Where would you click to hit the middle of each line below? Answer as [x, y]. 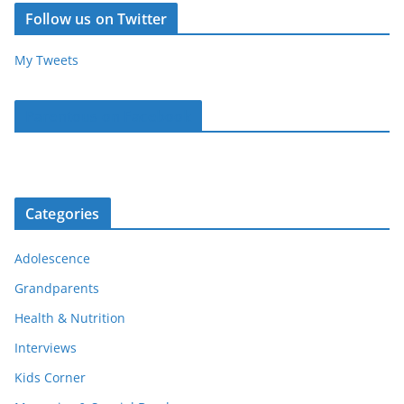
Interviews [46, 348]
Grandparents [57, 289]
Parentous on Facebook [109, 117]
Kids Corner [50, 378]
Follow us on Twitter [96, 19]
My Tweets [46, 60]
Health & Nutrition [70, 318]
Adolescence [52, 259]
